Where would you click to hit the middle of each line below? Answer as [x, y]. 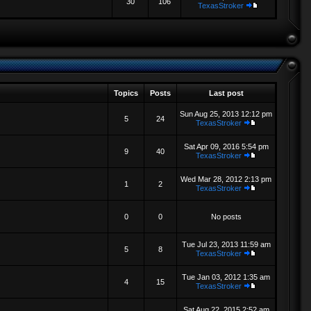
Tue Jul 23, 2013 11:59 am [226, 244]
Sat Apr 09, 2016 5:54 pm [226, 146]
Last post [226, 93]
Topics [126, 93]
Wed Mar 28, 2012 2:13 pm [226, 179]
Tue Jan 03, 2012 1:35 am [226, 277]
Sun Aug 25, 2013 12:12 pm [226, 114]
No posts [226, 217]
